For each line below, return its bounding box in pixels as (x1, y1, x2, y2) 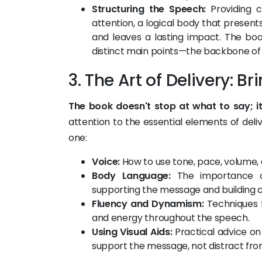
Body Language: (92, 169, 171, 182)
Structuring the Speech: (92, 2, 206, 16)
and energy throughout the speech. (92, 211, 250, 225)
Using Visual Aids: (92, 225, 173, 239)
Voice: (92, 155, 120, 168)
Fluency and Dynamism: (92, 197, 204, 211)
